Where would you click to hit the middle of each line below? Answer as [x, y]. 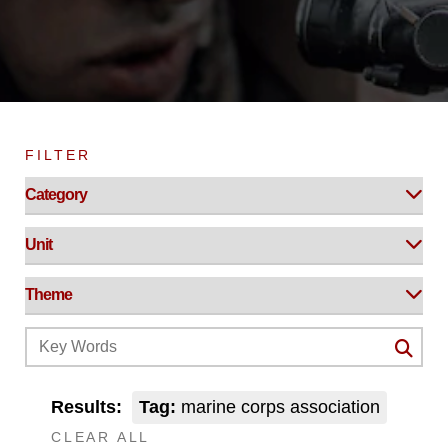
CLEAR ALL [101, 437]
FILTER [58, 155]
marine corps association [278, 407]
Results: [86, 407]
